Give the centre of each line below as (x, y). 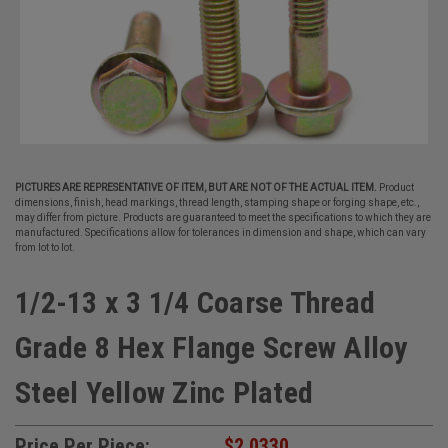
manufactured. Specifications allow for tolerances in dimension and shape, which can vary (220, 232)
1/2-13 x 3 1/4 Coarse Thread (195, 302)
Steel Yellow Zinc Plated (164, 392)
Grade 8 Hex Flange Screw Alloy (211, 347)
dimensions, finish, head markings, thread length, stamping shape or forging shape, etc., (217, 202)
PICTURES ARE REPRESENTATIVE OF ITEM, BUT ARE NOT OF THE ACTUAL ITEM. (196, 187)
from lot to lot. (45, 247)
